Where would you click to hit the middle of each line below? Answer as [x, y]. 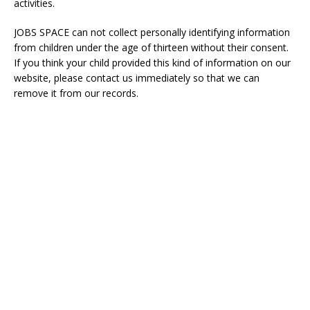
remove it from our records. [76, 93]
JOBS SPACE [42, 32]
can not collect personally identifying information [180, 32]
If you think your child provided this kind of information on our [152, 63]
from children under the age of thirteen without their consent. [151, 47]
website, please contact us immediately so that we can [137, 78]
